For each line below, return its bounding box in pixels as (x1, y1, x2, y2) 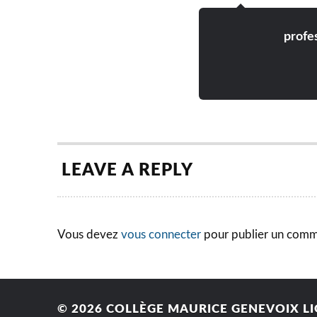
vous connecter (120, 229, 201, 241)
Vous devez (57, 229, 121, 241)
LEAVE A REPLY (61, 162, 193, 180)
